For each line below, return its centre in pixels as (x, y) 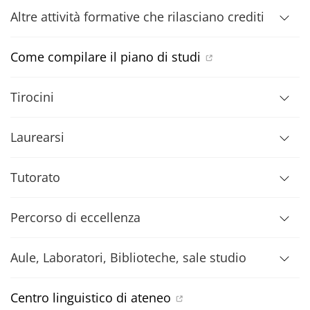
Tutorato (35, 177)
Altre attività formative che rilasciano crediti (137, 17)
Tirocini (32, 97)
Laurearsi (37, 137)
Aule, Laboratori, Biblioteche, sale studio (128, 257)
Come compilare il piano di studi (106, 57)
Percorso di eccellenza (75, 217)
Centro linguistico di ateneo (91, 298)
